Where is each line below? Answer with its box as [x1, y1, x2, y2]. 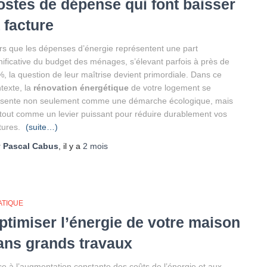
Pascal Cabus [3, 141, 58, 151]
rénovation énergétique [33, 83, 129, 92]
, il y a [58, 141, 83, 151]
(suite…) [26, 122, 58, 132]
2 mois [83, 141, 108, 151]
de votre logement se [131, 83, 211, 92]
